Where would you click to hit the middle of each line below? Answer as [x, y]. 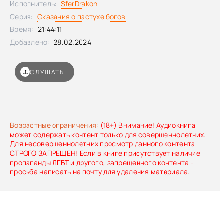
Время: [22, 29]
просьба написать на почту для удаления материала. [100, 172]
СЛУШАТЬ [47, 72]
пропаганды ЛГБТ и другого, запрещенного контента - [102, 162]
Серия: [22, 16]
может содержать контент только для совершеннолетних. [108, 134]
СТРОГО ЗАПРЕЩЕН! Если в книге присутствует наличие [105, 153]
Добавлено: [30, 42]
